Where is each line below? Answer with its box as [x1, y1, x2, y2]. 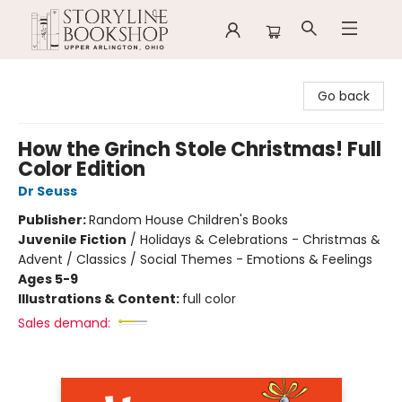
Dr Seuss [18, 182, 77, 200]
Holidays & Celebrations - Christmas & [140, 231, 380, 249]
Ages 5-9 [18, 270, 78, 288]
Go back [318, 87, 370, 105]
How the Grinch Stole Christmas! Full [18, 135, 381, 163]
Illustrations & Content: [18, 290, 182, 308]
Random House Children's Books [89, 211, 288, 229]
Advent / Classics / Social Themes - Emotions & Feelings [18, 250, 372, 268]
